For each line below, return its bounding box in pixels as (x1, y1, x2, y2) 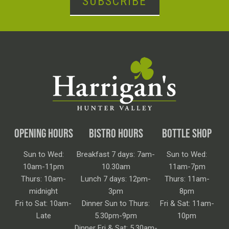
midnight (29, 186, 58, 196)
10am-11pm (23, 162, 64, 171)
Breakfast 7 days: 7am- (77, 149, 155, 159)
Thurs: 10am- (21, 174, 66, 184)
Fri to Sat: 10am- (15, 198, 72, 208)
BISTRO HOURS (88, 126, 143, 140)
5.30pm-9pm (95, 211, 138, 220)
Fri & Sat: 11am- (159, 198, 214, 208)
